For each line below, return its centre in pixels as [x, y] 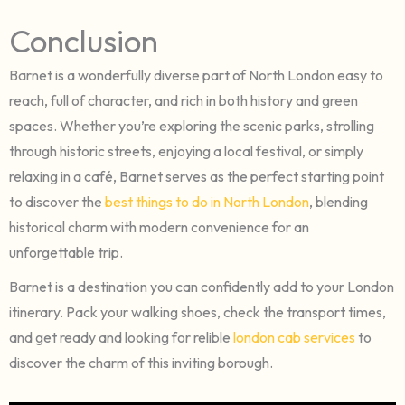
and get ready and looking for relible [121, 337]
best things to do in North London [207, 201]
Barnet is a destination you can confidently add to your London [202, 286]
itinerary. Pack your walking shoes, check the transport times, [198, 311]
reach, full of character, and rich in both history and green [184, 100]
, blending [339, 201]
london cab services [296, 337]
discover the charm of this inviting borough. [141, 362]
